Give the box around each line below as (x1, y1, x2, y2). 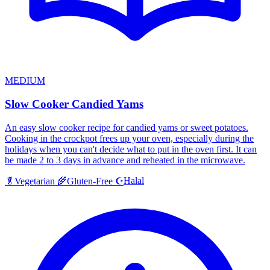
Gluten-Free (67, 175, 113, 186)
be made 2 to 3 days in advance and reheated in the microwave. (5, 154, 245, 165)
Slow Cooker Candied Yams (5, 98, 143, 111)
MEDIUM (5, 75, 45, 86)
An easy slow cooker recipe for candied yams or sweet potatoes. (5, 122, 248, 133)
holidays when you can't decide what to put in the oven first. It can (5, 143, 257, 154)
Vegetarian (14, 175, 55, 186)
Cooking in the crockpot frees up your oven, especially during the (5, 133, 254, 143)
